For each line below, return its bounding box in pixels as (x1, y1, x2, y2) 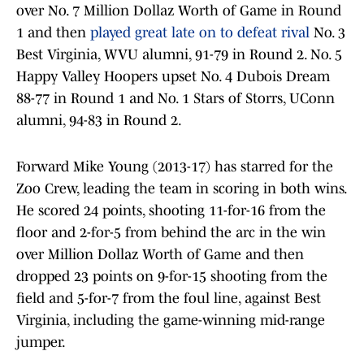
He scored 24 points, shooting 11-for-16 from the (16, 202, 326, 219)
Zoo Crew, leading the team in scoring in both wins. (16, 180, 346, 197)
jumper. (16, 334, 66, 351)
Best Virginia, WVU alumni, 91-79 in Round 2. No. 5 (16, 46, 342, 63)
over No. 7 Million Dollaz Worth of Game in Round (16, 2, 341, 19)
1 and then (16, 24, 90, 41)
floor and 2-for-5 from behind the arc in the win (16, 224, 326, 241)
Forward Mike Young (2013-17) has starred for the (16, 158, 333, 175)
